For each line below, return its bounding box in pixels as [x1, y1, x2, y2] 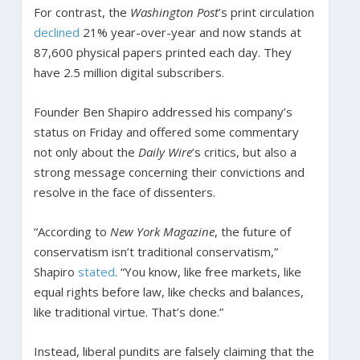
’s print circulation [218, 3, 314, 20]
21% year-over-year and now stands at [79, 23, 301, 40]
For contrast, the [33, 3, 130, 20]
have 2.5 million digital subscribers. [33, 63, 224, 80]
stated [77, 263, 115, 280]
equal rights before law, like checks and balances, [33, 283, 304, 300]
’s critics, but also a [191, 143, 297, 160]
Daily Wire [137, 143, 192, 160]
